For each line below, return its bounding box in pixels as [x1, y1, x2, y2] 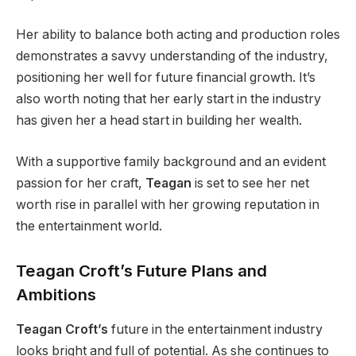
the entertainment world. [16, 219, 162, 234]
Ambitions [16, 284, 96, 304]
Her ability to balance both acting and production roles [16, 27, 340, 43]
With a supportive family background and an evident [16, 154, 326, 170]
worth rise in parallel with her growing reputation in [16, 197, 319, 213]
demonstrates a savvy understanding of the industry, [16, 48, 328, 64]
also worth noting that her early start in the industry [16, 91, 321, 107]
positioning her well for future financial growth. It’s [16, 70, 315, 86]
